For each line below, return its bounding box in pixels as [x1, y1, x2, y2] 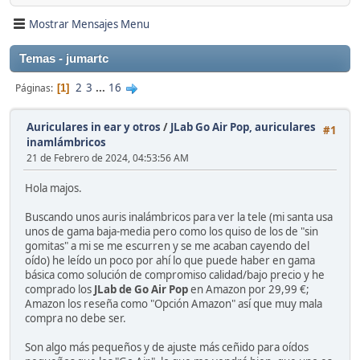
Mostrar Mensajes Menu [29, 16, 149, 31]
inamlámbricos [27, 135, 106, 150]
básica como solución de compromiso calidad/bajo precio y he [25, 268, 325, 283]
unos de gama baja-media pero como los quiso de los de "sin [25, 224, 318, 239]
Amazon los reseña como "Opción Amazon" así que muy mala [25, 297, 322, 312]
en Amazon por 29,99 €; [188, 282, 309, 297]
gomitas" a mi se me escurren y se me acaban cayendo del [25, 239, 309, 254]
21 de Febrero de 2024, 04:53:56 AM [27, 151, 189, 166]
